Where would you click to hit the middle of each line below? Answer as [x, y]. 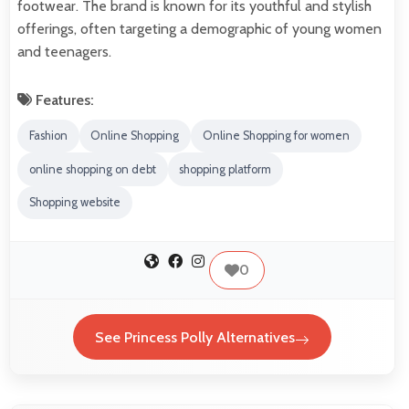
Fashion [48, 136]
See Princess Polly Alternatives [195, 337]
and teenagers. [64, 51]
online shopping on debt [92, 169]
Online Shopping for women [276, 136]
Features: [63, 100]
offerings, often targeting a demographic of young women [199, 28]
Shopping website [74, 203]
